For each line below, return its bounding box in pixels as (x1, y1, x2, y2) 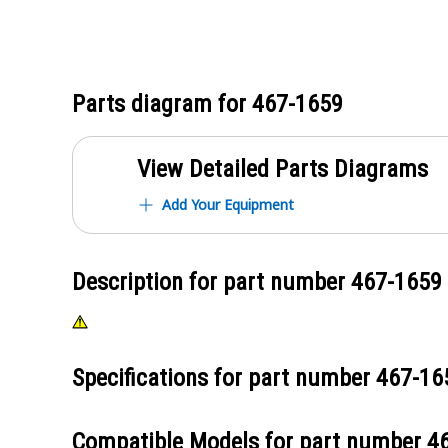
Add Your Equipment (162, 195, 294, 214)
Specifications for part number (72, 364, 376, 392)
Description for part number (72, 268, 351, 296)
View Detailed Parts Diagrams (137, 155, 428, 183)
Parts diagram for (72, 90, 252, 118)
